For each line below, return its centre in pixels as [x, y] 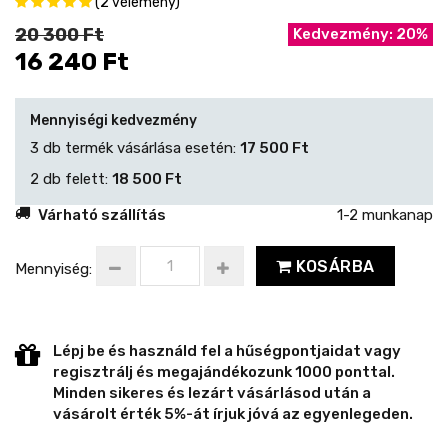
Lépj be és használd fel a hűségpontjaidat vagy [226, 351]
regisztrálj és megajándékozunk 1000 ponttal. [223, 372]
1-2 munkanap [385, 215]
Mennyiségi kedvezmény [113, 121]
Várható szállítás [101, 215]
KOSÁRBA [333, 266]
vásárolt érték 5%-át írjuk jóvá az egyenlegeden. [232, 414]
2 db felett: [71, 179]
